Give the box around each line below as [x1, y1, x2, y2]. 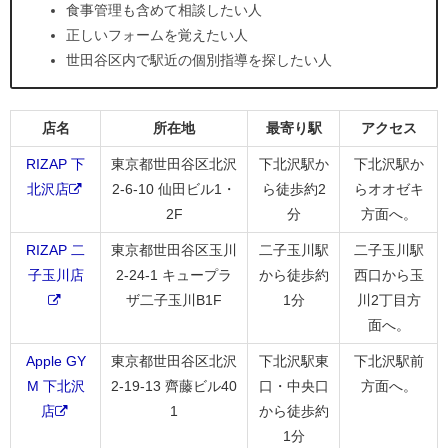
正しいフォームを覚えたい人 [66, 26, 248, 43]
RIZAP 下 [26, 155, 85, 172]
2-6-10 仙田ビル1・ [112, 180, 236, 197]
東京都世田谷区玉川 [111, 241, 237, 258]
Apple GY [25, 352, 86, 369]
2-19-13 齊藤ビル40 [111, 377, 237, 394]
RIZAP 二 [26, 241, 85, 258]
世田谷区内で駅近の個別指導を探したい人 [66, 51, 332, 68]
